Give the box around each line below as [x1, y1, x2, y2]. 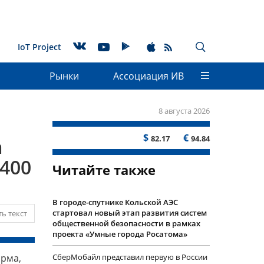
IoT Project [18, 41, 61, 52]
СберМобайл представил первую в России [52, 252, 207, 262]
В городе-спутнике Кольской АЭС [52, 197, 178, 207]
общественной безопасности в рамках [52, 218, 200, 229]
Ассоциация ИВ [113, 70, 184, 82]
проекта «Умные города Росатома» [52, 229, 187, 239]
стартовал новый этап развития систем [52, 207, 207, 218]
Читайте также [52, 161, 156, 179]
